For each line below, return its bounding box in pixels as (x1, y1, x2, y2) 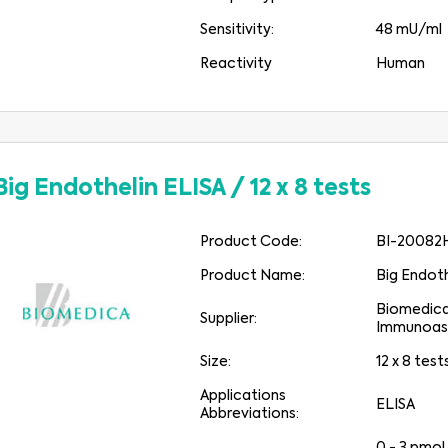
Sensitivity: (200, 23, 275, 37)
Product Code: (200, 235, 303, 249)
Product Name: (200, 269, 306, 283)
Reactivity (200, 57, 273, 71)
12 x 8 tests (249, 178, 371, 200)
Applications (200, 389, 287, 403)
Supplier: (200, 312, 258, 326)
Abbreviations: (200, 407, 300, 421)
